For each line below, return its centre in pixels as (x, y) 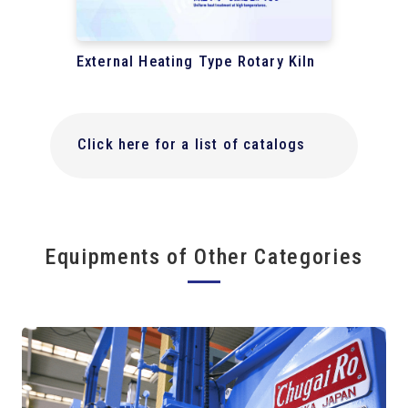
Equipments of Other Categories (204, 256)
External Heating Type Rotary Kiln (196, 61)
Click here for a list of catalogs (191, 144)
